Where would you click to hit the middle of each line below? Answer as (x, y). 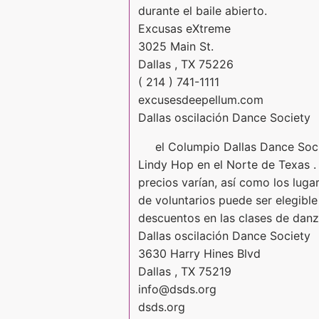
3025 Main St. (176, 46)
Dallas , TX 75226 (186, 64)
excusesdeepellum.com (201, 99)
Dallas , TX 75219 (185, 271)
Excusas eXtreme (184, 28)
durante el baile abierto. (203, 10)
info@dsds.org (177, 289)
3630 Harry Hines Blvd (199, 253)
